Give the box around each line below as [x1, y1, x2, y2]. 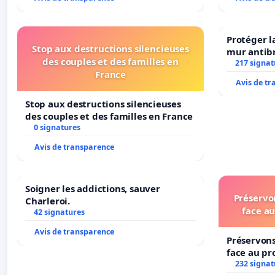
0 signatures [33, 122, 80, 133]
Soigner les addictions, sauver [25, 182, 160, 195]
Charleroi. [25, 194, 70, 207]
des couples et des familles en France [25, 109, 193, 122]
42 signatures [33, 206, 85, 217]
